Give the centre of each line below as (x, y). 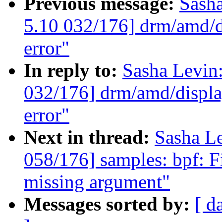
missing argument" (97, 182)
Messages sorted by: (109, 204)
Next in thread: (89, 137)
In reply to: (73, 70)
